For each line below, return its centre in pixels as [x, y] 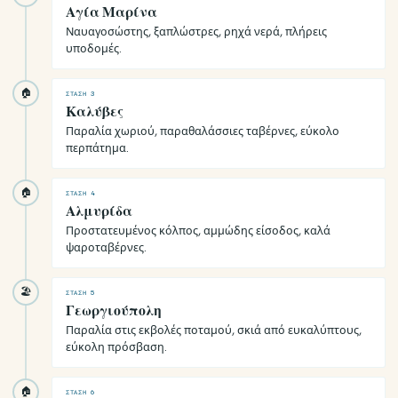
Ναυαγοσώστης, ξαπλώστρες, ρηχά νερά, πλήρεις [196, 32]
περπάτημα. [97, 148]
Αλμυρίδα [99, 211]
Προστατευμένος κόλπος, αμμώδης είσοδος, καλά [198, 231]
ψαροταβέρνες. [106, 248]
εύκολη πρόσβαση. [116, 347]
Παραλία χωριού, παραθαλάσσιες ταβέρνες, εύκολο [203, 131]
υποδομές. [94, 49]
